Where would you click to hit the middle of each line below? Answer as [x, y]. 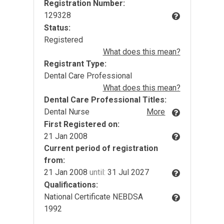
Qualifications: [71, 185]
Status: [57, 27]
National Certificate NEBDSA [93, 197]
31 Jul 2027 [127, 172]
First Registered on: [81, 124]
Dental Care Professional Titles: [105, 99]
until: [97, 172]
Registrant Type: [75, 63]
